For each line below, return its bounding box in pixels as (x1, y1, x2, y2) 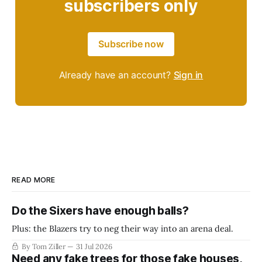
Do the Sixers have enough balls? (12, 204, 189, 218)
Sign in (173, 69, 204, 81)
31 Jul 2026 (76, 242, 112, 251)
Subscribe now (98, 38, 164, 50)
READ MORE (12, 175, 56, 185)
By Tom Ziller (21, 242, 66, 251)
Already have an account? (58, 69, 174, 81)
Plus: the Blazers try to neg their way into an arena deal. (12, 223, 233, 235)
